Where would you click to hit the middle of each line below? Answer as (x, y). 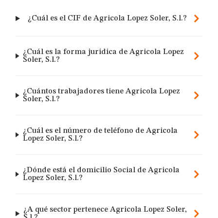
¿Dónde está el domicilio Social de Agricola (101, 170)
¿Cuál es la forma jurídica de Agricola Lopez (104, 52)
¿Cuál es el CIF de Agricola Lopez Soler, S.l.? (107, 18)
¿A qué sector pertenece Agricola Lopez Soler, (105, 210)
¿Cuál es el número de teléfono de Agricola (100, 131)
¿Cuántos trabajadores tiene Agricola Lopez (102, 91)
